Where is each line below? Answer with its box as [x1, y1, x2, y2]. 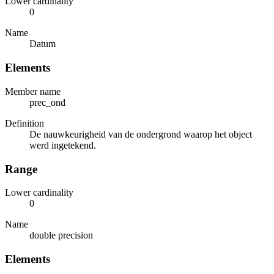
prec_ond [29, 97, 65, 108]
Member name [5, 86, 61, 97]
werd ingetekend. [29, 139, 96, 150]
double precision [29, 230, 93, 241]
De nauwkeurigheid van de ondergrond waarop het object [29, 128, 252, 139]
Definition [5, 117, 44, 128]
